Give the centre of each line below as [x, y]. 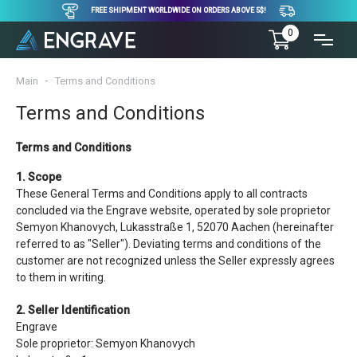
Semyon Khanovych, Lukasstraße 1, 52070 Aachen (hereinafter [175, 227]
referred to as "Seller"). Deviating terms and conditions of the [169, 244]
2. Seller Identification [73, 310]
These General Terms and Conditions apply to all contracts [162, 194]
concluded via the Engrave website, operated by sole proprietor [173, 210]
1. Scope [39, 177]
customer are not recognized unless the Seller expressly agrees [175, 261]
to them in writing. [61, 277]
